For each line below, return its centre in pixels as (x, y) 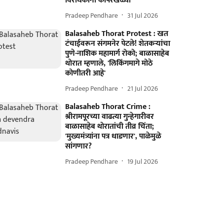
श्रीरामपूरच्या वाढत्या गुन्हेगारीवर (110, 117)
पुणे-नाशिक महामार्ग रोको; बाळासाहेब (117, 54)
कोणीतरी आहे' (86, 73)
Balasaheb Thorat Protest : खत (117, 34)
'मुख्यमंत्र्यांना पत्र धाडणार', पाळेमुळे (113, 136)
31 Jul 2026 (143, 15)
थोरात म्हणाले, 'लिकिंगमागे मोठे (109, 63)
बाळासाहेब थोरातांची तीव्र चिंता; (110, 127)
